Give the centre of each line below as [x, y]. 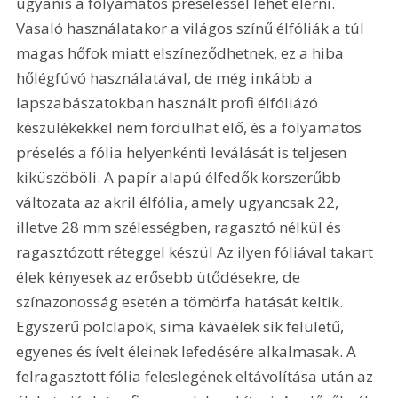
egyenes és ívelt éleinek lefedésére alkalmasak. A [188, 351]
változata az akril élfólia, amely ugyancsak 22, [179, 202]
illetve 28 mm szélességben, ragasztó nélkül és [181, 227]
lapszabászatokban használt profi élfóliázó [169, 102]
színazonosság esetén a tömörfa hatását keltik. [182, 301]
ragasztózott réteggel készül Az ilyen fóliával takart [197, 251]
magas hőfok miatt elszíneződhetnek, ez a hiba [182, 52]
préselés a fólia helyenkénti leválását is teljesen [183, 152]
